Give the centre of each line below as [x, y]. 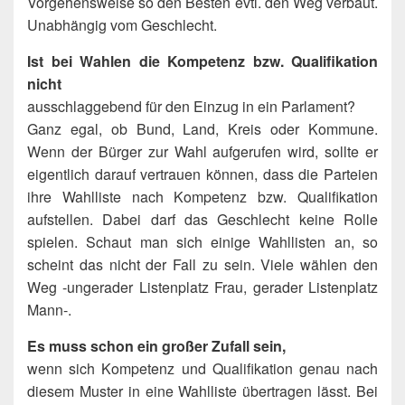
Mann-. [49, 310]
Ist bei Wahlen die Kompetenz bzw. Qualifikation [202, 61]
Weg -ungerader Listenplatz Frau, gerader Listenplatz [202, 287]
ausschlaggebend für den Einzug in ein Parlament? [191, 107]
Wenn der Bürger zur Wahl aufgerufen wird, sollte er [202, 152]
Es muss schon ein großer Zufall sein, [156, 346]
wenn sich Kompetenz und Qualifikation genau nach [202, 369]
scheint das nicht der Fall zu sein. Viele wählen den [202, 265]
